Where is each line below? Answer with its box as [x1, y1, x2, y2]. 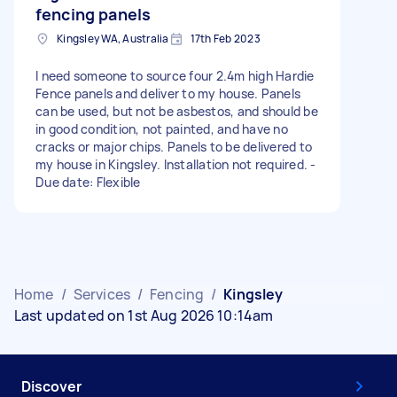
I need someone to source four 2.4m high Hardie [35, 66, 315, 84]
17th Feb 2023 [190, 30, 261, 46]
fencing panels [35, 3, 152, 25]
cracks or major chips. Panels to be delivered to [35, 137, 312, 155]
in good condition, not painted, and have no [35, 120, 288, 137]
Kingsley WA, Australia [57, 30, 169, 46]
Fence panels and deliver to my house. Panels [35, 84, 300, 102]
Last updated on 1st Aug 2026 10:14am [14, 305, 274, 325]
